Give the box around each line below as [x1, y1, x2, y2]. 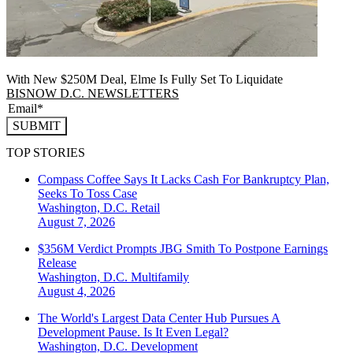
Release [38, 256, 76, 270]
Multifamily [131, 270, 189, 284]
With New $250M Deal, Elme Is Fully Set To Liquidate [6, 72, 283, 86]
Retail [131, 201, 160, 215]
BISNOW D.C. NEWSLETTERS [6, 86, 179, 100]
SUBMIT [13, 118, 61, 132]
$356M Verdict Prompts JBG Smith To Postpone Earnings [38, 242, 328, 256]
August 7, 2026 [38, 215, 115, 229]
